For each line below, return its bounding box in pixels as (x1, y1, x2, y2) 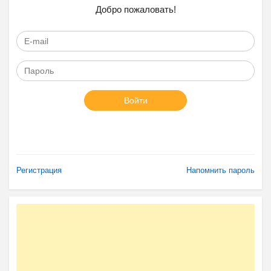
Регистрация (16, 166, 62, 175)
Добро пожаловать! (95, 4, 176, 15)
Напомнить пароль (186, 166, 255, 175)
